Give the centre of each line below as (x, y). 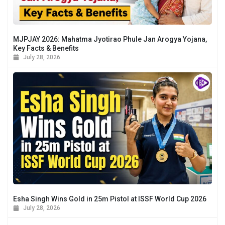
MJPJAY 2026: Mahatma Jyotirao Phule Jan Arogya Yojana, (110, 39)
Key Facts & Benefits (46, 48)
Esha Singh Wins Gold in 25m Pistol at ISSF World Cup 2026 (110, 199)
